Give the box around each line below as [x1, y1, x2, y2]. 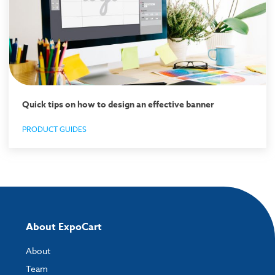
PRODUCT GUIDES [22, 123, 87, 134]
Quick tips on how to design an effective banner [22, 98, 214, 111]
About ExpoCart [26, 219, 102, 234]
